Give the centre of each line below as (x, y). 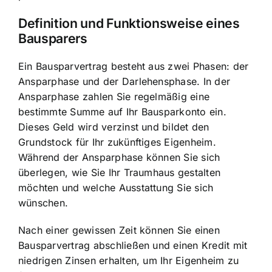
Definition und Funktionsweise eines (129, 23)
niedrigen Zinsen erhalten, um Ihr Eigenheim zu (129, 261)
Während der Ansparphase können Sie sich (119, 158)
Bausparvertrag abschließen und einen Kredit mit (133, 246)
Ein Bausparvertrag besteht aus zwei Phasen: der (134, 66)
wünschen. (43, 203)
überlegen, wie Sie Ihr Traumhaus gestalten (120, 173)
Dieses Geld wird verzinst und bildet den (114, 127)
